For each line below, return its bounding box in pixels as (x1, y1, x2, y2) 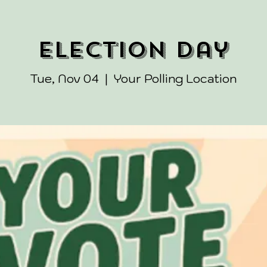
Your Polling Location (114, 71, 237, 87)
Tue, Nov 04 (30, 71, 99, 87)
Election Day (38, 36, 229, 64)
